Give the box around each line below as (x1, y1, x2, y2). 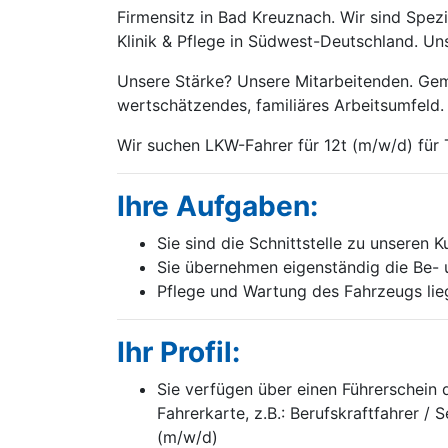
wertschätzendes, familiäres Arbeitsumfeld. (117, 95, 444, 115)
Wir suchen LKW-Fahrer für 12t (117, 135, 352, 155)
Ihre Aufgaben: (117, 189, 318, 223)
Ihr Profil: (117, 335, 240, 369)
